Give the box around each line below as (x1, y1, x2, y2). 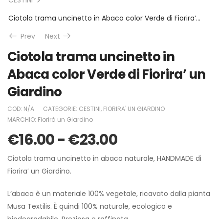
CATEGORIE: (43, 104, 79, 113)
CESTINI (79, 104, 101, 113)
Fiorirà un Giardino (38, 115, 93, 124)
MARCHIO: (7, 115, 38, 124)
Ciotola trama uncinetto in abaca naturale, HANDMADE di (7, 153, 201, 163)
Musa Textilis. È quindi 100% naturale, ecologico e (7, 201, 172, 211)
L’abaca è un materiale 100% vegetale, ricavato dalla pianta (7, 188, 210, 198)
